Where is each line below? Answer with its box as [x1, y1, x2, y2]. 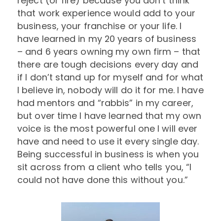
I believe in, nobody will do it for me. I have [17, 83, 204, 96]
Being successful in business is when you [17, 147, 199, 160]
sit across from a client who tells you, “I [17, 160, 192, 173]
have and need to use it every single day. [17, 135, 199, 147]
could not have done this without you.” [17, 173, 188, 186]
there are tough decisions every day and [17, 58, 198, 71]
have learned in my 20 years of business [17, 32, 196, 45]
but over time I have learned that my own [17, 109, 202, 122]
